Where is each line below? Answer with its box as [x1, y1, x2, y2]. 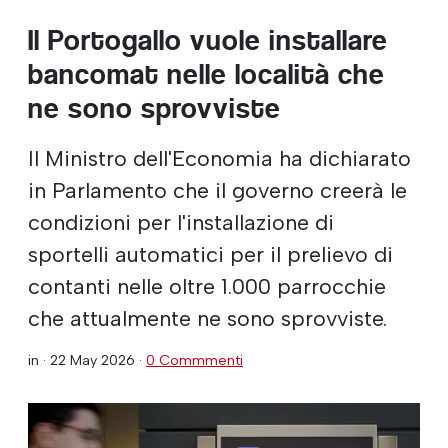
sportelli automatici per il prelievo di [28, 240, 393, 267]
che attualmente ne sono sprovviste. [28, 304, 387, 331]
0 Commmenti [146, 350, 243, 369]
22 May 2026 [50, 350, 135, 369]
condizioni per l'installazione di [28, 208, 334, 235]
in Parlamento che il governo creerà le [28, 176, 407, 203]
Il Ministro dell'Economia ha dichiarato [28, 144, 411, 171]
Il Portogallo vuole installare [28, 23, 388, 57]
